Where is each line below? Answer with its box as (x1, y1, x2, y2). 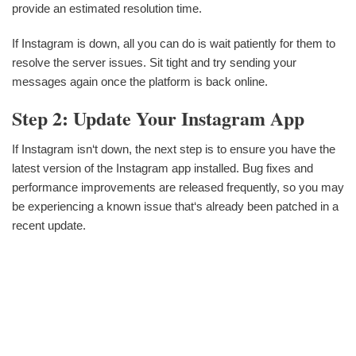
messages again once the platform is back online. (12, 75, 268, 89)
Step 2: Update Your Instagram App (12, 104, 304, 133)
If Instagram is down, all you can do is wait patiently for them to (12, 37, 335, 51)
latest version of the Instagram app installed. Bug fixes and (12, 161, 313, 176)
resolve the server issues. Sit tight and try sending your (12, 56, 296, 70)
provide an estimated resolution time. (12, 2, 202, 16)
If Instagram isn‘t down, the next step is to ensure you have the (12, 142, 335, 157)
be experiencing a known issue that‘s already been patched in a (12, 199, 339, 214)
